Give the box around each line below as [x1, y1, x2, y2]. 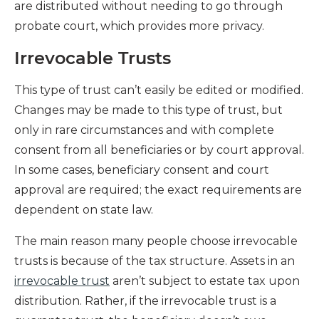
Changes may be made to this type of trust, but [14, 103, 283, 117]
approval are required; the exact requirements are [14, 182, 302, 197]
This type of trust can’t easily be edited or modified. [14, 83, 303, 97]
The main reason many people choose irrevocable [14, 234, 298, 248]
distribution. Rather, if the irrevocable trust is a [14, 293, 276, 308]
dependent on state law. [14, 202, 153, 216]
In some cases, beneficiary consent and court [14, 162, 269, 177]
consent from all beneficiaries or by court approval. [14, 142, 304, 157]
